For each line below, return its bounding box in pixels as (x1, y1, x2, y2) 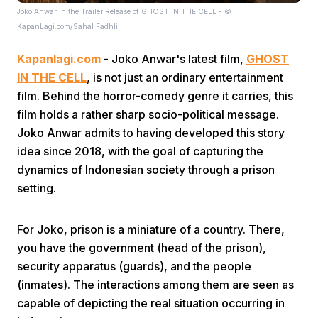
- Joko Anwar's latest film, (101, 52, 246, 66)
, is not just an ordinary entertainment (87, 70, 283, 84)
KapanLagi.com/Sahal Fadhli (17, 22, 118, 31)
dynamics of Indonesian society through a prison (17, 163, 275, 177)
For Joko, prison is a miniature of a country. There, (17, 222, 285, 236)
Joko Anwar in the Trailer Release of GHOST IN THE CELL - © (17, 7, 231, 16)
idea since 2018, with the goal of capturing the (17, 144, 263, 158)
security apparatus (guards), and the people (17, 259, 251, 273)
